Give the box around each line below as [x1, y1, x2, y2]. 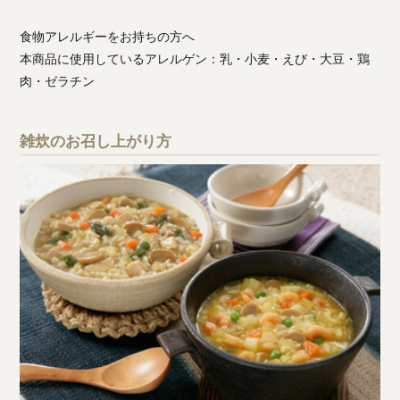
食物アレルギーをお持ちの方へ [20, 28, 196, 44]
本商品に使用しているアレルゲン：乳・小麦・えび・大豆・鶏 [20, 50, 371, 66]
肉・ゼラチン [20, 72, 96, 88]
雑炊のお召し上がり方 [20, 130, 172, 150]
